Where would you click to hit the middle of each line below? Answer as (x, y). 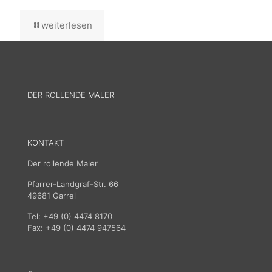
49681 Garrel (52, 196)
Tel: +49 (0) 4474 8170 (70, 216)
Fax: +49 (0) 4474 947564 (76, 228)
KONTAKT (46, 143)
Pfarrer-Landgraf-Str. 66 (73, 184)
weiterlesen (67, 25)
